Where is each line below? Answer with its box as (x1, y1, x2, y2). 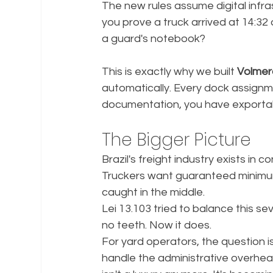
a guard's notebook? (102, 32, 206, 44)
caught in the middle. (102, 186, 205, 198)
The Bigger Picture (102, 127, 252, 152)
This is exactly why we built (102, 65, 238, 77)
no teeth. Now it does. (102, 219, 212, 231)
